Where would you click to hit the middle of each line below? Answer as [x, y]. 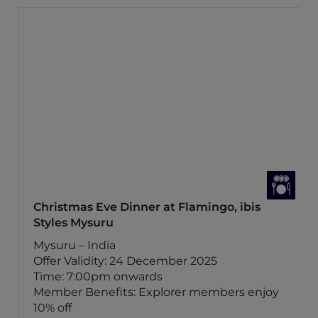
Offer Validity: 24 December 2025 [125, 261]
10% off [53, 308]
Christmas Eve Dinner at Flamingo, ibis [147, 207]
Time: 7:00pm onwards [98, 276]
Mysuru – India [75, 245]
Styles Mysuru [73, 223]
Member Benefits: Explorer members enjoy [156, 292]
